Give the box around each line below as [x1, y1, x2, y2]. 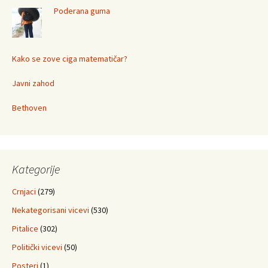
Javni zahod [12, 78, 54, 89]
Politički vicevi [12, 242, 62, 252]
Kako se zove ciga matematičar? [12, 53, 127, 64]
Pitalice [12, 223, 38, 234]
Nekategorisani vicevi [12, 205, 89, 215]
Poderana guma [54, 5, 110, 16]
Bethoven [12, 102, 47, 113]
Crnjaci [12, 186, 36, 197]
